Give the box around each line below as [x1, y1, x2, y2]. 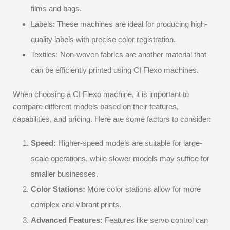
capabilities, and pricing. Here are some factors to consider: [13, 114, 211, 123]
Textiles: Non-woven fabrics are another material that [31, 50, 206, 59]
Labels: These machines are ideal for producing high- [31, 20, 207, 28]
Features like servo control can [103, 216, 208, 224]
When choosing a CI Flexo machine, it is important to [13, 90, 189, 99]
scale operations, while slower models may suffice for [31, 154, 209, 163]
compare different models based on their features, [13, 102, 179, 111]
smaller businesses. [31, 169, 98, 178]
